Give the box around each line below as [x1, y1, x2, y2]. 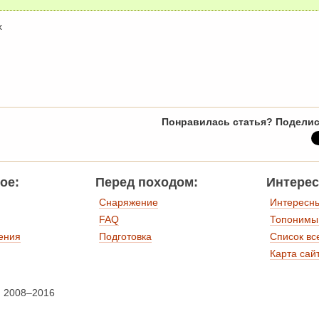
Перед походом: [95, 175, 198, 190]
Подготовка [99, 231, 152, 243]
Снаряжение [99, 197, 158, 209]
